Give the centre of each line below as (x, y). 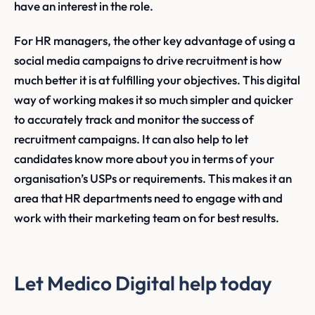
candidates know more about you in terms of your (144, 158)
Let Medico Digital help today (143, 283)
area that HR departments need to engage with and (148, 198)
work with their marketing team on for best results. (147, 217)
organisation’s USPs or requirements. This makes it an (153, 178)
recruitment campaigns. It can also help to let (131, 139)
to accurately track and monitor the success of (134, 119)
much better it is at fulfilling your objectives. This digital (157, 79)
